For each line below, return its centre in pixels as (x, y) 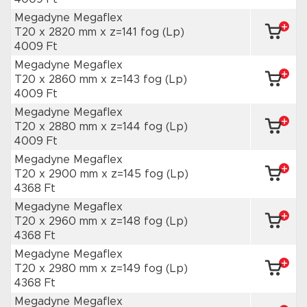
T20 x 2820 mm (57, 32)
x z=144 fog (133, 127)
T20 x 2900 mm (58, 174)
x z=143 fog (133, 79)
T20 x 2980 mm (58, 269)
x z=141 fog (131, 32)
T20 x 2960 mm (58, 221)
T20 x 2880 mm (58, 127)
